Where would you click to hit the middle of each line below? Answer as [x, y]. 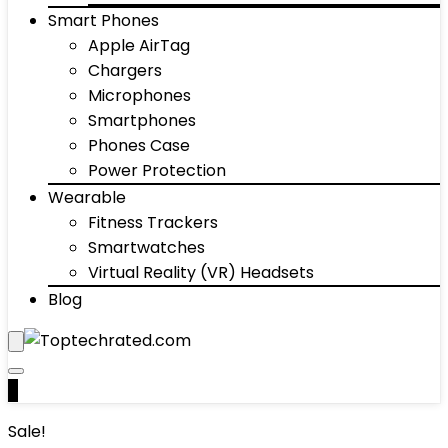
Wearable [87, 197]
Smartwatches [146, 247]
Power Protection [157, 170]
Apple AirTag [139, 45]
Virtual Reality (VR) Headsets [201, 272]
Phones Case [139, 145]
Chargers [125, 70]
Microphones [139, 95]
